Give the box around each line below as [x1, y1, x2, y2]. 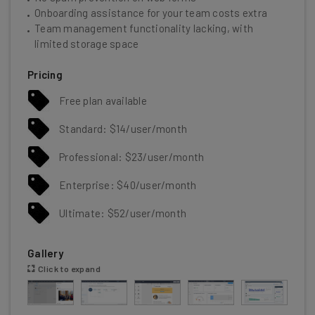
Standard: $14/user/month [59, 122, 188, 135]
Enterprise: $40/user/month [59, 178, 197, 191]
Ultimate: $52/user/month [59, 206, 187, 219]
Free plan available [59, 94, 147, 107]
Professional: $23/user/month [59, 150, 205, 163]
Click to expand [38, 264, 101, 274]
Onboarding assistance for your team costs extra [34, 6, 268, 20]
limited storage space [34, 37, 139, 51]
